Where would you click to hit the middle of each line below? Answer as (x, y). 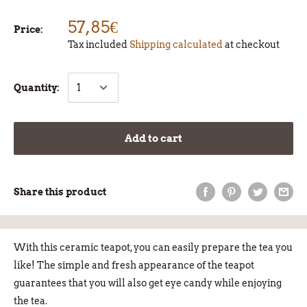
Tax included (99, 45)
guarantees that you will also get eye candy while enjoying (148, 283)
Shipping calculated (176, 45)
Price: (28, 29)
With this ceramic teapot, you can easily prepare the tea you (153, 248)
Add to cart (153, 138)
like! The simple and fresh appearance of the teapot (134, 266)
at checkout (251, 45)
